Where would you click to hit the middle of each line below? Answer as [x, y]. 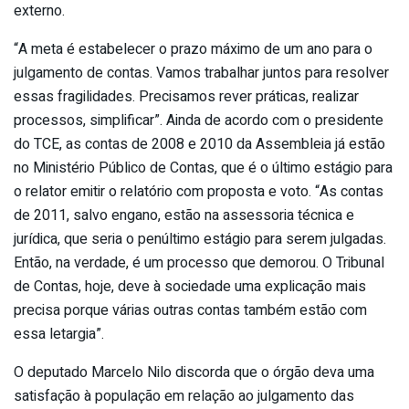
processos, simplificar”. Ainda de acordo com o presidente [199, 121]
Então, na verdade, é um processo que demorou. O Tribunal [199, 263]
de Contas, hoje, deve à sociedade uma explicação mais [190, 287]
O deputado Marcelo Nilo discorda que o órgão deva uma [194, 373]
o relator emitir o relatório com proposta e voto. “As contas [199, 192]
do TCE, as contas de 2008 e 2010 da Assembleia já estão [199, 145]
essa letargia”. [59, 335]
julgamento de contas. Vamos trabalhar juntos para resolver [201, 73]
